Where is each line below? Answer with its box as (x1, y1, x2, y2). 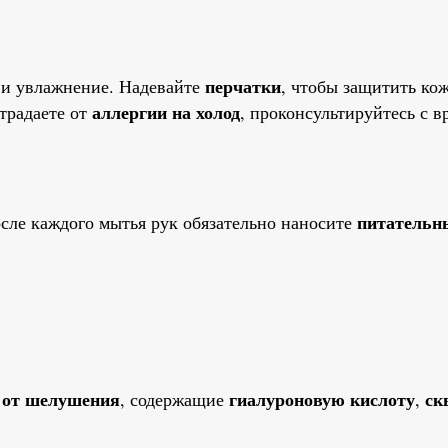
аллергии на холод (92, 98, 240, 125)
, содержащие (120, 387, 229, 412)
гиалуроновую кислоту (229, 386, 415, 413)
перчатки (205, 72, 281, 99)
